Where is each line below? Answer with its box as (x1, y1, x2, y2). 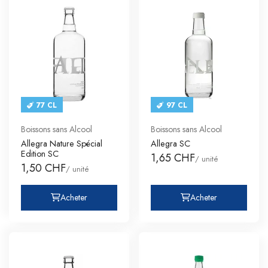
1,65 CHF (151, 150, 195, 166)
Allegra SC (151, 137, 190, 150)
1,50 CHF (21, 160, 66, 176)
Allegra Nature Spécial (21, 137, 102, 150)
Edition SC (21, 147, 59, 160)
